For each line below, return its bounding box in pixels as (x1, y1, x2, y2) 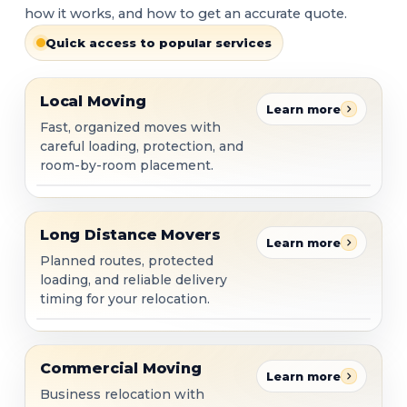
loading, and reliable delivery (40, 272, 227, 289)
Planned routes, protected (40, 253, 213, 270)
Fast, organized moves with (40, 119, 221, 136)
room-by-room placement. (40, 157, 213, 174)
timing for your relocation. (40, 291, 210, 308)
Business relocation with (40, 386, 204, 403)
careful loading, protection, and (40, 138, 243, 155)
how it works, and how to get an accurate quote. (25, 5, 347, 23)
